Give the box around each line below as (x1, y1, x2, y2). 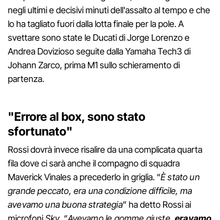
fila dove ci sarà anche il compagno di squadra (8, 158, 180, 168)
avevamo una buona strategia (8, 199, 123, 210)
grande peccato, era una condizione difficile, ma (8, 185, 192, 196)
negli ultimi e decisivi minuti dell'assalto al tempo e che (8, 4, 210, 15)
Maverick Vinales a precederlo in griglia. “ (8, 171, 161, 182)
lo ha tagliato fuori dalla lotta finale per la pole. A (8, 18, 184, 29)
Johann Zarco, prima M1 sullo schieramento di (8, 59, 180, 70)
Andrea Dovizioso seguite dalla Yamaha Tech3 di (8, 46, 191, 56)
